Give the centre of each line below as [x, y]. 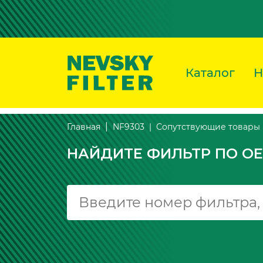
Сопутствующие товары [208, 127]
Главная [84, 127]
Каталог [210, 73]
